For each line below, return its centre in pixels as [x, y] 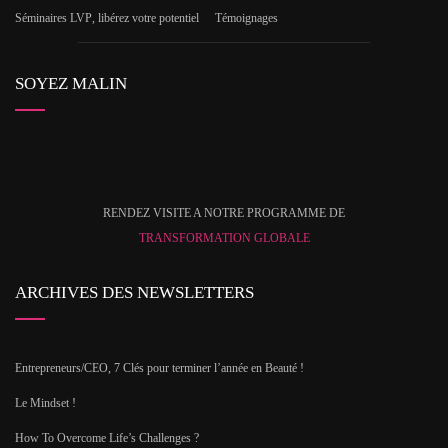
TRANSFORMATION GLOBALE [224, 238]
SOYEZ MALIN [71, 84]
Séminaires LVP [53, 18]
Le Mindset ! [45, 403]
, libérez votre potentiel [145, 18]
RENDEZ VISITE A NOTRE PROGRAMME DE [224, 213]
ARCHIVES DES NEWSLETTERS [134, 293]
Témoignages [246, 18]
